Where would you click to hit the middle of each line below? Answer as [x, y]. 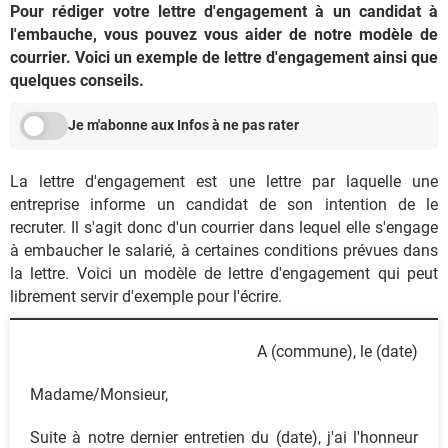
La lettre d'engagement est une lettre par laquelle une [224, 181]
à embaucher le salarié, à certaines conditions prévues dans [224, 250]
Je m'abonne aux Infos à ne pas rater [183, 125]
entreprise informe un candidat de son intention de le [224, 204]
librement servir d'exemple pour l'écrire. [146, 296]
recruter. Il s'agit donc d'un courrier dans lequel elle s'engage [224, 227]
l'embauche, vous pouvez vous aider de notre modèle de [224, 34]
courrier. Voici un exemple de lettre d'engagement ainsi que [224, 57]
